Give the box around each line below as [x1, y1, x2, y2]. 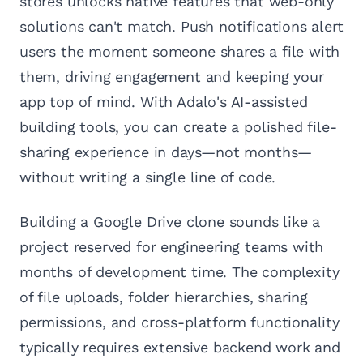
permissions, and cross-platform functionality [19, 314, 340, 331]
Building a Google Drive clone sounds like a [19, 213, 321, 231]
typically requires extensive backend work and [19, 339, 340, 357]
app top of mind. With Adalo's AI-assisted [19, 93, 308, 111]
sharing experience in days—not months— [19, 143, 313, 161]
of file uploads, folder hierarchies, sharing [19, 288, 309, 306]
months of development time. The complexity [19, 263, 340, 281]
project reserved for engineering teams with [19, 238, 324, 256]
